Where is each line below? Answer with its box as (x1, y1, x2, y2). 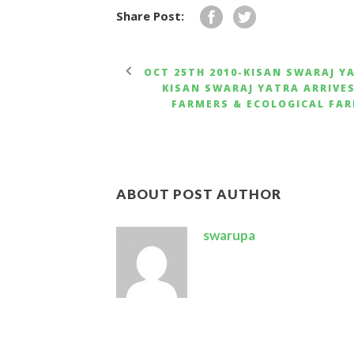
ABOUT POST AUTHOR (116, 186, 281, 202)
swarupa (203, 227, 255, 243)
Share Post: (116, 8, 184, 24)
